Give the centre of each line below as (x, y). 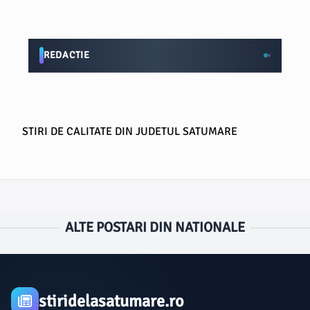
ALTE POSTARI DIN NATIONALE (155, 227)
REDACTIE (67, 55)
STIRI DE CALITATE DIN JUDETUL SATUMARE (130, 131)
